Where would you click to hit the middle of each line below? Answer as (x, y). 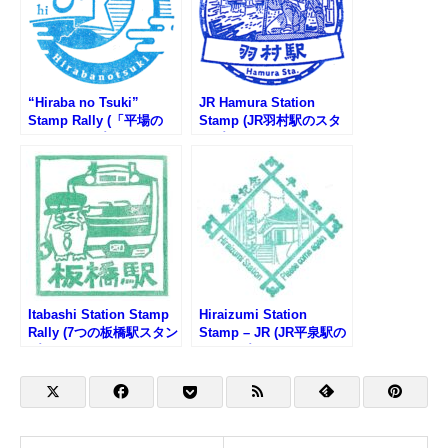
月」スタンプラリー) (88, 138)
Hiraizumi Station (253, 314)
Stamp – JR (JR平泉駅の (272, 332)
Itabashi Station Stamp (98, 314)
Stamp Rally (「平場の (95, 120)
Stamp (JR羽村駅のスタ (270, 120)
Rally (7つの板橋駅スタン (103, 332)
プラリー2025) (70, 350)
